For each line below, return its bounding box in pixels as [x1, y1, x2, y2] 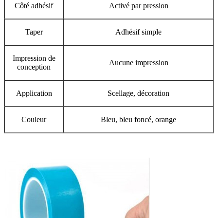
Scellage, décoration [108, 89, 169, 97]
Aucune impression [109, 58, 168, 67]
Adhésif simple [115, 27, 162, 36]
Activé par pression [109, 1, 168, 10]
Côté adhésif [15, 1, 53, 10]
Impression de [12, 54, 55, 62]
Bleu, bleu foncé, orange [101, 115, 176, 124]
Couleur [21, 115, 46, 124]
